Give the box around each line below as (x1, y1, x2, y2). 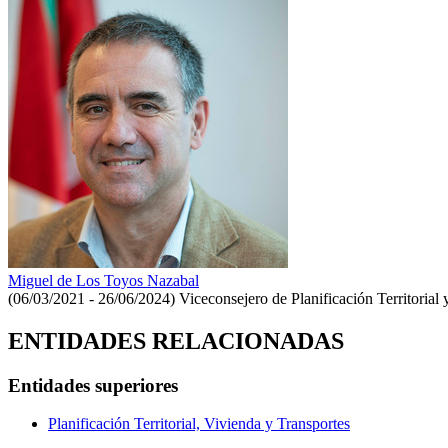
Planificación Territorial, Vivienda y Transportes (48, 415, 350, 433)
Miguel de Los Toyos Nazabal (8, 271, 199, 289)
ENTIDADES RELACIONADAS (8, 327, 344, 354)
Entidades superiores (8, 374, 178, 396)
